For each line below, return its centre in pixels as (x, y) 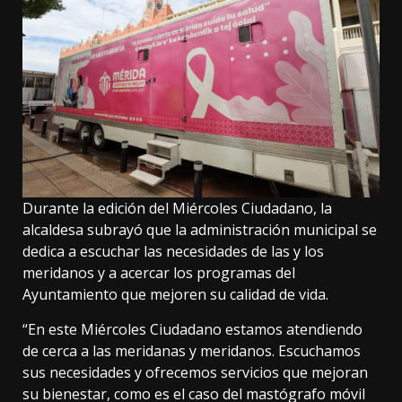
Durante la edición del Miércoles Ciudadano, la (177, 209)
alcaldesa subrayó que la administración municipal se (200, 230)
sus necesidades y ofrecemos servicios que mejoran (195, 373)
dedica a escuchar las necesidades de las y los (173, 252)
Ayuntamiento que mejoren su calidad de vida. (175, 295)
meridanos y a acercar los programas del (159, 273)
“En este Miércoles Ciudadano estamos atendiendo (192, 330)
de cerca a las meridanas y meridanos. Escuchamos (192, 351)
